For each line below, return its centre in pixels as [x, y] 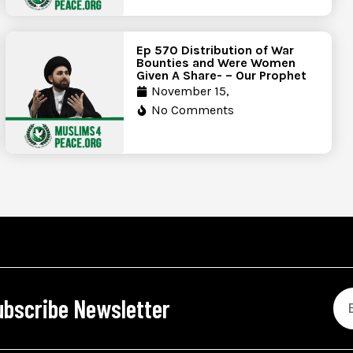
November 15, [191, 91]
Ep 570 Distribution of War [216, 50]
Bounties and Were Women [216, 63]
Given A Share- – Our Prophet [222, 76]
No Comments [193, 110]
